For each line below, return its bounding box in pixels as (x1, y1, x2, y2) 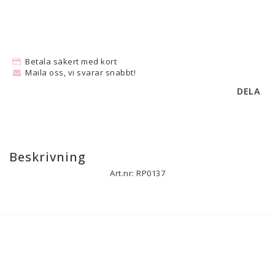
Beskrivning (9, 148, 86, 165)
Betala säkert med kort (25, 55, 117, 67)
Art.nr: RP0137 (110, 167, 165, 179)
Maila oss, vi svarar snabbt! (25, 66, 136, 78)
